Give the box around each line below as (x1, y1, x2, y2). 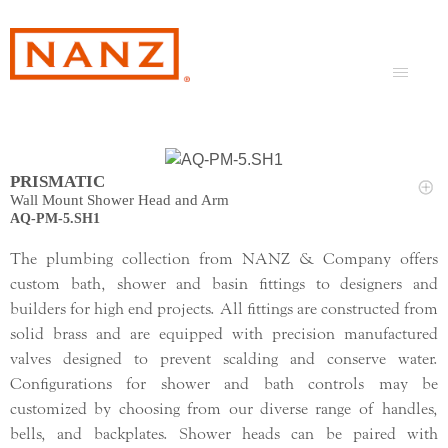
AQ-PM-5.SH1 (10, 211, 100, 227)
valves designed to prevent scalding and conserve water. (10, 351, 438, 368)
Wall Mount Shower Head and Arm (10, 192, 229, 209)
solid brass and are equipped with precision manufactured (10, 326, 438, 343)
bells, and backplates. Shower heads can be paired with (10, 426, 438, 443)
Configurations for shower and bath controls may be (10, 376, 438, 393)
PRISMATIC (10, 172, 105, 192)
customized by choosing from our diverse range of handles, (10, 401, 438, 418)
